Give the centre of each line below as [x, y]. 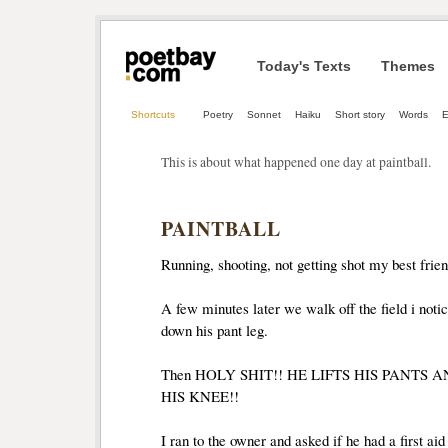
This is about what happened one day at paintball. [296, 162]
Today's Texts [304, 66]
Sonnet [264, 114]
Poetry [218, 114]
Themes [408, 66]
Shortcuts [153, 114]
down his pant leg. [214, 330]
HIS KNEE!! [200, 396]
